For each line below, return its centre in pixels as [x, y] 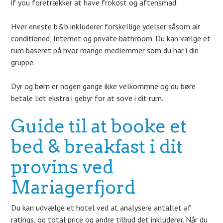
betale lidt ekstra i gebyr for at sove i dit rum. [87, 98]
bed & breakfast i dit [97, 146]
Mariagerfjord [73, 187]
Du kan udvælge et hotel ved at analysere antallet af [101, 208]
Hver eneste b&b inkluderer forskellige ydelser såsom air [106, 26]
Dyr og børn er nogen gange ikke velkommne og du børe [104, 86]
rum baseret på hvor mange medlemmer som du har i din [105, 50]
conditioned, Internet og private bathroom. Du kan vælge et [111, 38]
